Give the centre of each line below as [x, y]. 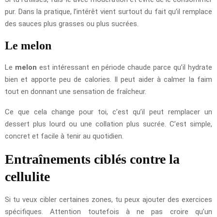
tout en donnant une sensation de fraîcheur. [76, 91]
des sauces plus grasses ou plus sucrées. [72, 23]
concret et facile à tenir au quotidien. [64, 136]
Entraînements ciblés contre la [92, 159]
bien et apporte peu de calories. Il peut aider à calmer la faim [108, 79]
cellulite [27, 176]
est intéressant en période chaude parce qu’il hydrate [124, 67]
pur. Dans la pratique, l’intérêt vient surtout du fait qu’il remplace [108, 11]
